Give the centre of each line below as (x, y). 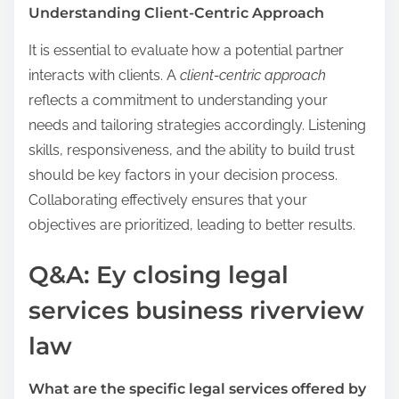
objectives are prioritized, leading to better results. (192, 224)
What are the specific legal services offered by (197, 388)
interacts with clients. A (104, 75)
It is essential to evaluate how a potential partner (186, 50)
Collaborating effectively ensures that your (168, 199)
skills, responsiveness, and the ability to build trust (191, 150)
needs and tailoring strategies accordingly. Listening (197, 125)
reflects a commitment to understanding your (178, 100)
